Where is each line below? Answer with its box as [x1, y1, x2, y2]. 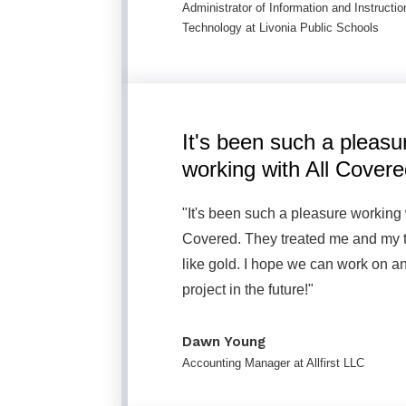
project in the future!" [182, 282, 314, 297]
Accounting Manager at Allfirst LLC [182, 356, 364, 370]
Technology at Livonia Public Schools [182, 21, 379, 34]
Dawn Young [182, 333, 266, 350]
